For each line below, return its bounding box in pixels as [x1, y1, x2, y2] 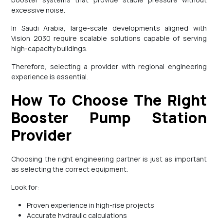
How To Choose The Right [11, 90, 22, 110]
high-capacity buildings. [11, 44, 88, 54]
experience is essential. [11, 72, 89, 82]
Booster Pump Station [11, 108, 207, 128]
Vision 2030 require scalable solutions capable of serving [11, 34, 207, 43]
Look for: [15, 182, 40, 192]
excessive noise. [11, 5, 66, 15]
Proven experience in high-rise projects [27, 200, 155, 210]
